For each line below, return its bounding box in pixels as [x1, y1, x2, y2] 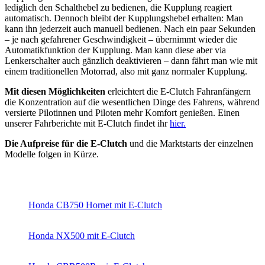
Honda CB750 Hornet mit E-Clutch [28, 199, 162, 210]
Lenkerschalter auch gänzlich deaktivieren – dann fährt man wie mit [5, 55, 257, 66]
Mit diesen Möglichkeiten [5, 86, 105, 96]
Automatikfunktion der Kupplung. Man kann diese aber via [5, 44, 226, 55]
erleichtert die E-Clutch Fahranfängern [105, 86, 251, 96]
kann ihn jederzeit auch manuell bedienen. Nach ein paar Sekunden [5, 23, 256, 34]
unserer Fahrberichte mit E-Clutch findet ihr [5, 118, 170, 128]
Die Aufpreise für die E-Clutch [5, 138, 130, 148]
